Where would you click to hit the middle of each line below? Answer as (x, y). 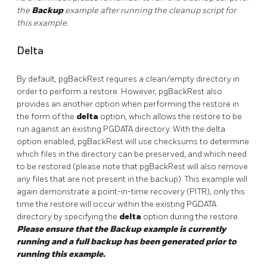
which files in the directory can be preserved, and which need (132, 154)
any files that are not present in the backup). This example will (132, 179)
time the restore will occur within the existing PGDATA (117, 204)
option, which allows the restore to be (170, 117)
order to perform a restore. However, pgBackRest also (119, 92)
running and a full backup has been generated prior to (127, 242)
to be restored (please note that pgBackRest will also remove (132, 167)
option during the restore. (190, 217)
